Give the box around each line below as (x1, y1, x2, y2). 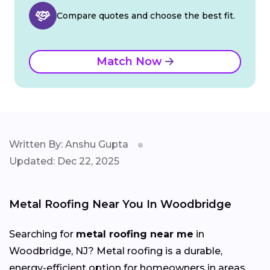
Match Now (96, 54, 165, 68)
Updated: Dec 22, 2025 (9, 155, 119, 167)
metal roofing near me (76, 228, 193, 240)
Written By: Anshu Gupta (9, 138, 128, 150)
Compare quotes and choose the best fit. (57, 10, 235, 21)
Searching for (9, 228, 76, 240)
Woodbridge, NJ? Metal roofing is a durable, (9, 245, 222, 257)
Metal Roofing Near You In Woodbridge (9, 197, 231, 211)
